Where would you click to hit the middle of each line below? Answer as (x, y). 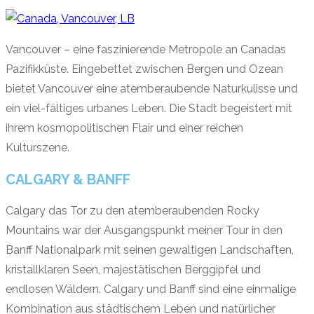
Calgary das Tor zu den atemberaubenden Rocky (132, 210)
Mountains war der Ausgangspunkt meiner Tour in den (144, 230)
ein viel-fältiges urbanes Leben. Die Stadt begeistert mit (149, 109)
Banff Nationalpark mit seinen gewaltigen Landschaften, (150, 250)
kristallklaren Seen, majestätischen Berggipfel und (133, 269)
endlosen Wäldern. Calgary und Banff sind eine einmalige (151, 289)
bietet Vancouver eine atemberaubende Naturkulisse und (152, 89)
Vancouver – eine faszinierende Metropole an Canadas (146, 50)
